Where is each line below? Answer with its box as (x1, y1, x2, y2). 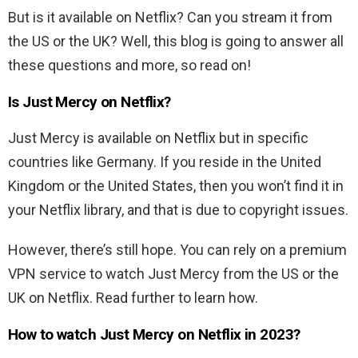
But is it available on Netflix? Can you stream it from (8, 8, 332, 26)
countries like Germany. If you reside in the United (8, 153, 321, 170)
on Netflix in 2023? (173, 324, 300, 344)
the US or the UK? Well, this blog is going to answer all (8, 32, 344, 50)
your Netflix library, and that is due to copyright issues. (8, 201, 348, 218)
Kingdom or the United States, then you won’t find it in (8, 177, 344, 194)
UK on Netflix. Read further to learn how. (8, 288, 258, 306)
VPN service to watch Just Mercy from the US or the (8, 265, 339, 282)
